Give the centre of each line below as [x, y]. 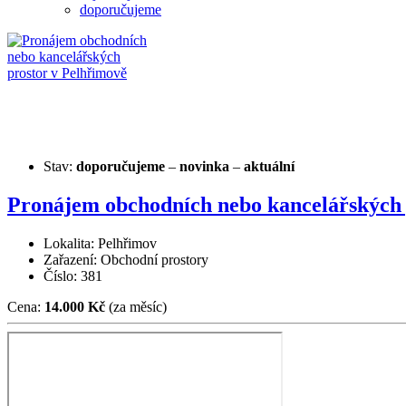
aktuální [269, 167]
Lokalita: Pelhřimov [100, 244]
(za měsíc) [136, 307]
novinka [204, 167]
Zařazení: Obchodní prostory [126, 260]
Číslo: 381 [73, 276]
